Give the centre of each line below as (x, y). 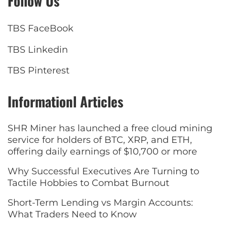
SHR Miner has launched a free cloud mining (110, 128)
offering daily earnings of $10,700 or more (102, 151)
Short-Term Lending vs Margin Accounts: (100, 203)
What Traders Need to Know (72, 215)
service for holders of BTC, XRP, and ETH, (100, 140)
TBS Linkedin (38, 49)
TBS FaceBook (41, 29)
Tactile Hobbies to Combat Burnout (88, 183)
